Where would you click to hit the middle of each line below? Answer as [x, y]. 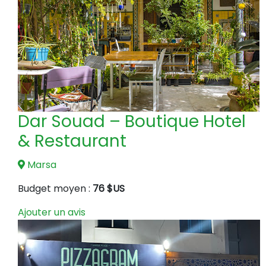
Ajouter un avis [52, 212]
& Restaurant [72, 141]
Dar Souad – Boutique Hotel [132, 121]
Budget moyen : [55, 188]
